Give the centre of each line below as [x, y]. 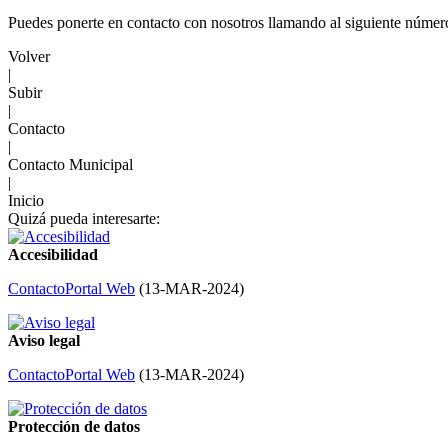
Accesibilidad [53, 255]
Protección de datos [74, 427]
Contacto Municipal [70, 165]
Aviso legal [44, 341]
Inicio [26, 201]
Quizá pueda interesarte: [84, 219]
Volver [29, 57]
